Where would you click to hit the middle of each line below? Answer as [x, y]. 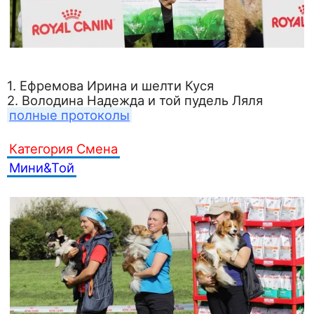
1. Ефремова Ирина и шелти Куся [110, 85]
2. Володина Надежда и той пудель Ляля [135, 100]
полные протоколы [69, 115]
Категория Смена [63, 148]
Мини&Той [42, 167]
